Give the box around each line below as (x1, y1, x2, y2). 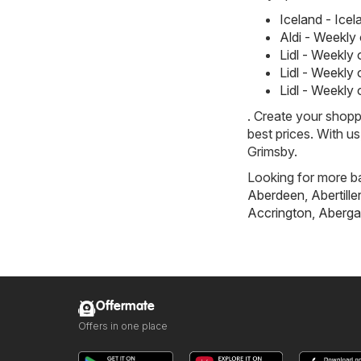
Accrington (247, 205, 312, 222)
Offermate (96, 300, 155, 314)
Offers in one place (78, 320, 168, 333)
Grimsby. (247, 143, 297, 160)
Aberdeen (247, 187, 305, 204)
